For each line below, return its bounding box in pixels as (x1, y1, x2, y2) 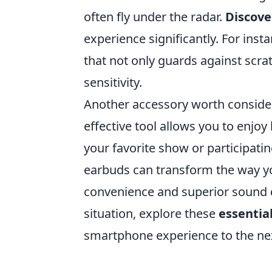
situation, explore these (84, 205, 219, 222)
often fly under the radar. (84, 8, 225, 25)
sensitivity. (84, 73, 142, 90)
